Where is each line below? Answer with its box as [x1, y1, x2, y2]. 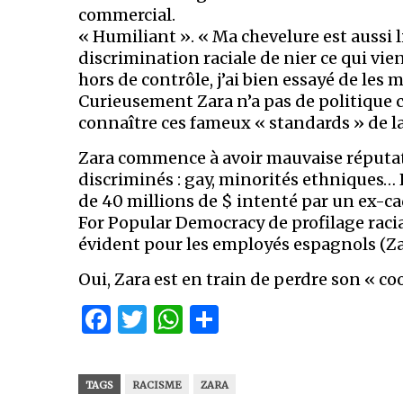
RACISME [132, 379, 182, 392]
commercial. [78, 4, 175, 26]
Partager [219, 301, 337, 338]
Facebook [111, 301, 246, 338]
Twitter [147, 301, 252, 338]
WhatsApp [183, 301, 328, 338]
